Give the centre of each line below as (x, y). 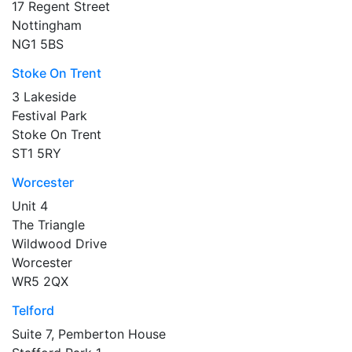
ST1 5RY (37, 154)
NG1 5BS (38, 44)
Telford (33, 311)
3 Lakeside (44, 97)
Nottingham (47, 26)
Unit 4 (30, 206)
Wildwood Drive (59, 244)
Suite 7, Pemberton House (89, 334)
